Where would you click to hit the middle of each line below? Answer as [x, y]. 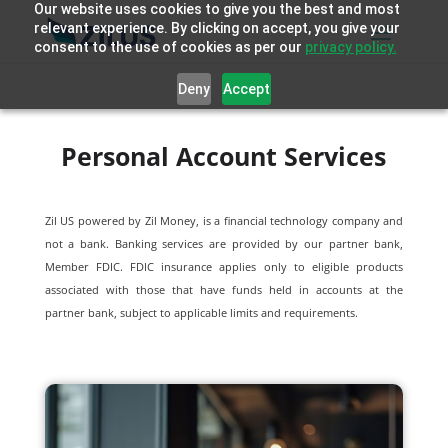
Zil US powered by [94, 220]
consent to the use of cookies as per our [169, 47]
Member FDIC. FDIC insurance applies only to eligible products [224, 266]
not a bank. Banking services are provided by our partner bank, [224, 243]
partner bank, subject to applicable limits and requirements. [201, 312]
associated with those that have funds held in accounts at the [224, 289]
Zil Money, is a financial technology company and [274, 220]
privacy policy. [350, 47]
